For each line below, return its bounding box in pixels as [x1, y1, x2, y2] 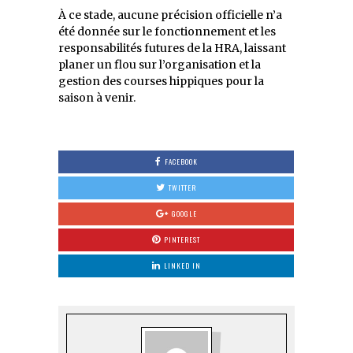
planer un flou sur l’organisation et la [58, 57, 261, 72]
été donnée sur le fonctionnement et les [58, 24, 276, 39]
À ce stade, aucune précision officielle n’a [58, 7, 282, 22]
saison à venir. [58, 90, 136, 105]
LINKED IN [163, 259, 201, 271]
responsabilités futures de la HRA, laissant [58, 40, 286, 55]
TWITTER [169, 181, 196, 193]
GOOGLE [171, 207, 197, 219]
